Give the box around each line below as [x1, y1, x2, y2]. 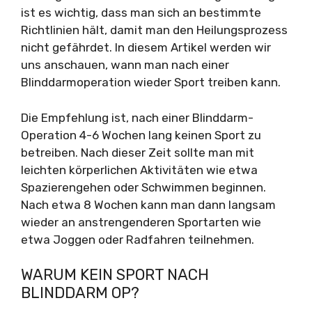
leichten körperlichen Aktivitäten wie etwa [21, 162, 258, 177]
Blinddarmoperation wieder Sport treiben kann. [21, 75, 281, 89]
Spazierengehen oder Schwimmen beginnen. [21, 180, 266, 194]
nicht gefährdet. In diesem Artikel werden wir [21, 40, 271, 54]
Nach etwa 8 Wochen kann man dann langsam [21, 197, 276, 212]
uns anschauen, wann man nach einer [21, 58, 229, 72]
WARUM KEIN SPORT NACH [21, 265, 209, 284]
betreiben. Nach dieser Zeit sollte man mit [21, 145, 254, 159]
